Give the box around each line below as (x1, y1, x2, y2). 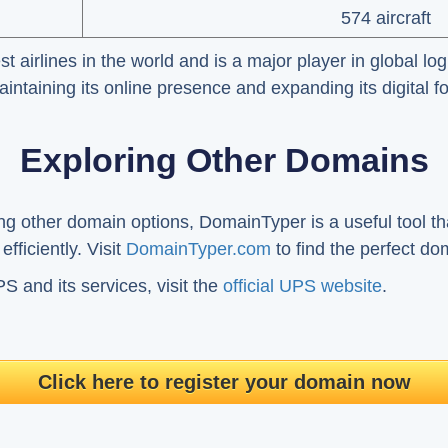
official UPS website (223, 276, 382, 296)
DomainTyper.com (126, 239, 271, 259)
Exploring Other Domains (19, 141, 429, 179)
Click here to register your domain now (37, 371, 411, 393)
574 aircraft (340, 8, 431, 28)
